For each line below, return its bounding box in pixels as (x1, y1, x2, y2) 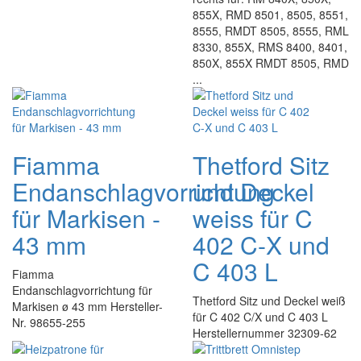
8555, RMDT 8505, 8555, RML (193, 23, 349, 39)
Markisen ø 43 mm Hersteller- (12, 298, 163, 314)
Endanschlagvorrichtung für (12, 282, 152, 298)
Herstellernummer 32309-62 (193, 325, 337, 341)
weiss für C (193, 201, 313, 235)
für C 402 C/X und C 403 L (193, 309, 328, 325)
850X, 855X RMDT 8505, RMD (193, 55, 349, 71)
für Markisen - (12, 201, 160, 235)
